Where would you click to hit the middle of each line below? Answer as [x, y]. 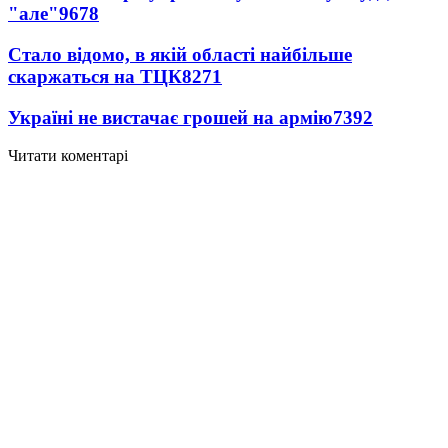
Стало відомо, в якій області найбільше [180, 54]
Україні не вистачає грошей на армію [170, 117]
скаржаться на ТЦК [95, 76]
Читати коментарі [68, 156]
